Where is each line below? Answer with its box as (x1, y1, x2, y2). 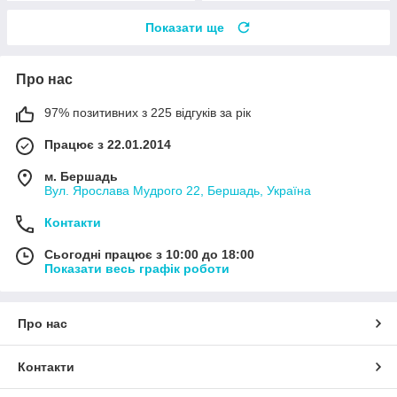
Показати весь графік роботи (44, 261, 230, 276)
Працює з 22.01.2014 (44, 136, 171, 152)
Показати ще (145, 19, 224, 35)
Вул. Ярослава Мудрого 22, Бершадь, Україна (44, 183, 311, 198)
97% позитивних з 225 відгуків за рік (44, 105, 251, 120)
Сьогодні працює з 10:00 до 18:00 (44, 246, 254, 261)
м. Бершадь (44, 168, 118, 183)
